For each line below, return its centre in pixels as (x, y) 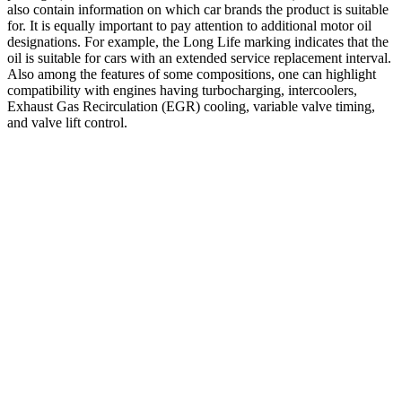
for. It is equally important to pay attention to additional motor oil (189, 25)
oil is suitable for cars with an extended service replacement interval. (199, 57)
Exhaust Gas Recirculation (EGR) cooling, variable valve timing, (191, 106)
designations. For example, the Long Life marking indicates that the (198, 41)
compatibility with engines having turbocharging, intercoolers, (182, 90)
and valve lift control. (67, 122)
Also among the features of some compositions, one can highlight (192, 74)
